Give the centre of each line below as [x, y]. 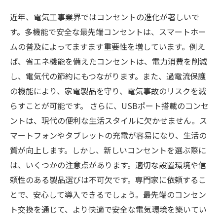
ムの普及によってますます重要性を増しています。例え [108, 46]
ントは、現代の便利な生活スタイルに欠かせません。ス [109, 120]
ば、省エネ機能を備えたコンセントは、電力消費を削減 [109, 61]
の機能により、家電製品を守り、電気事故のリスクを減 [108, 91]
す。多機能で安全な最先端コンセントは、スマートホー [108, 32]
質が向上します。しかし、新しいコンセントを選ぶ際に [108, 150]
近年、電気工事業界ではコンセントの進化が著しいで [105, 17]
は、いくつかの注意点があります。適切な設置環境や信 [108, 165]
